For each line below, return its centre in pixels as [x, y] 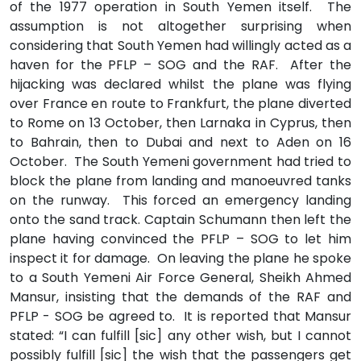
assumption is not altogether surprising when [180, 26]
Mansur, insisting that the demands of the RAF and [180, 297]
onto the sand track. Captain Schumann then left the [180, 219]
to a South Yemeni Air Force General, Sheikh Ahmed [180, 277]
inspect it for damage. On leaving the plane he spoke [180, 258]
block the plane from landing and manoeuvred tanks [180, 180]
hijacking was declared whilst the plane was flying [180, 84]
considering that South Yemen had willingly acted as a [180, 45]
